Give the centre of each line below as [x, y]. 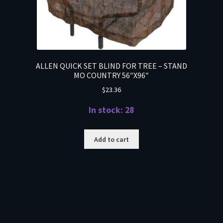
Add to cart [111, 139]
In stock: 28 [111, 110]
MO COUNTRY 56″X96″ [111, 75]
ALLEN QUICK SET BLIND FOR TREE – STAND [111, 65]
